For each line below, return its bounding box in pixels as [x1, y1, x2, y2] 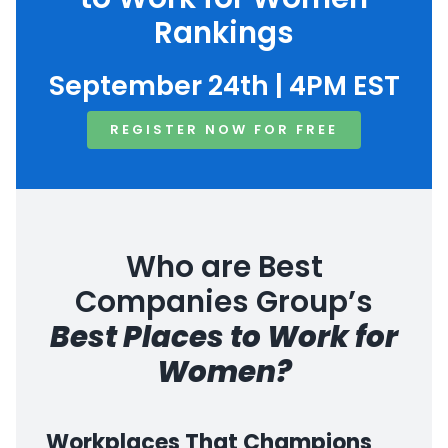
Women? [156, 351, 292, 393]
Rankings [154, 12, 294, 54]
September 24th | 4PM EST [48, 67, 400, 105]
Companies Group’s [75, 281, 373, 323]
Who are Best [125, 246, 323, 288]
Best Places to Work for [50, 316, 398, 358]
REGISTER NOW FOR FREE [110, 120, 338, 140]
